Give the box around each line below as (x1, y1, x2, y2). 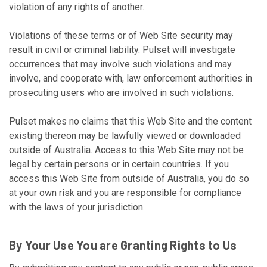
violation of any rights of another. (9, 1, 144, 13)
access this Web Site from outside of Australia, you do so (9, 173, 249, 184)
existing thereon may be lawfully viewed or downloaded (9, 130, 241, 141)
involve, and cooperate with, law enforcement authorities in (9, 73, 252, 84)
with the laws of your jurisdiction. (9, 201, 145, 213)
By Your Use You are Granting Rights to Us (9, 238, 237, 252)
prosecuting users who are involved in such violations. (9, 87, 234, 98)
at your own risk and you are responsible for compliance (9, 187, 241, 198)
